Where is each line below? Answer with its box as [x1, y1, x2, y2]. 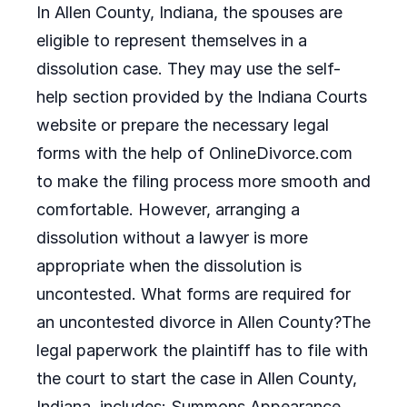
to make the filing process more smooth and [36, 172, 371, 191]
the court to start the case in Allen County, [36, 369, 357, 388]
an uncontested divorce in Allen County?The [36, 313, 371, 332]
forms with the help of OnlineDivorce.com [36, 144, 352, 163]
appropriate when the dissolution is [36, 256, 302, 275]
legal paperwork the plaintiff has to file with [36, 341, 368, 360]
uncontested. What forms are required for [36, 284, 351, 303]
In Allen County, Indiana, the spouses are [36, 3, 342, 22]
